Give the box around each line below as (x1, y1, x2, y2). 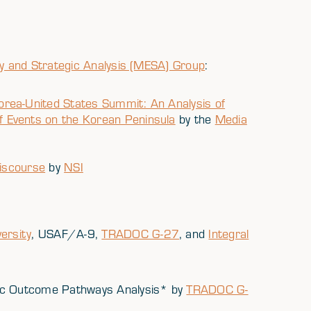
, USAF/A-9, (31, 226, 102, 242)
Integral (208, 226, 249, 242)
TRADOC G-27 (101, 226, 179, 242)
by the (175, 111, 215, 128)
